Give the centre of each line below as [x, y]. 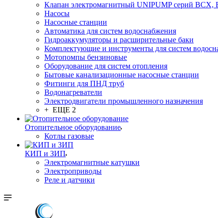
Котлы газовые [69, 136]
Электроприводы [73, 171]
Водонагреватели [73, 92]
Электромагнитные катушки [92, 162]
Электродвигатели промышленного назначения [124, 101]
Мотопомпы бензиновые [86, 57]
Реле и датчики [70, 180]
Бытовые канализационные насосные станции [122, 75]
